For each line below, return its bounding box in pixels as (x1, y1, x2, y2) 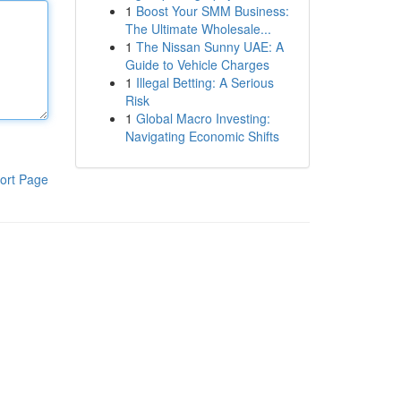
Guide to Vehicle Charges (124, 55, 269, 73)
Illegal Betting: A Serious (135, 73, 274, 91)
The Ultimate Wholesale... (124, 20, 271, 38)
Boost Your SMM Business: (135, 2, 289, 20)
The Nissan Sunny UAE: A (135, 38, 284, 55)
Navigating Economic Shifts (124, 127, 279, 145)
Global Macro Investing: (135, 109, 270, 127)
